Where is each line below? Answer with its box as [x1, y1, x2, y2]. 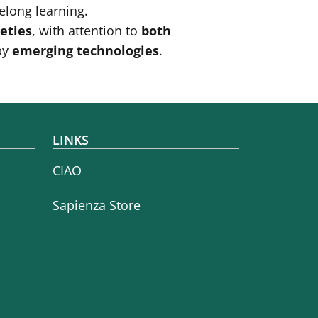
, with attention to [32, 22, 141, 40]
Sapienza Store [52, 196, 141, 214]
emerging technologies [12, 42, 159, 60]
